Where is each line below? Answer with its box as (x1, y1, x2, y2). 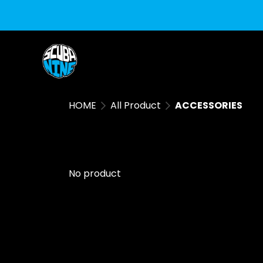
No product (69, 167, 121, 180)
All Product (110, 99, 161, 112)
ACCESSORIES (175, 99, 242, 112)
